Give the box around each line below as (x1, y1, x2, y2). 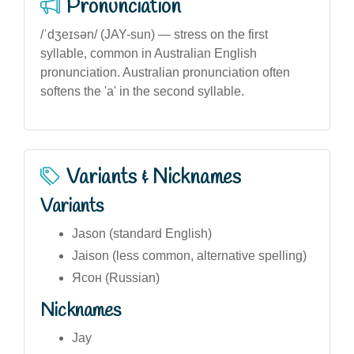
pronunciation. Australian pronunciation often (40, 65, 290, 79)
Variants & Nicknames (66, 164, 241, 191)
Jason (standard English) (72, 226, 212, 240)
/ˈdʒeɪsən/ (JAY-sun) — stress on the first (40, 27, 268, 41)
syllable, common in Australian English (40, 46, 257, 60)
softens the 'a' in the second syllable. (40, 84, 244, 98)
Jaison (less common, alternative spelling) (72, 248, 307, 262)
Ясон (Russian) (72, 270, 160, 284)
